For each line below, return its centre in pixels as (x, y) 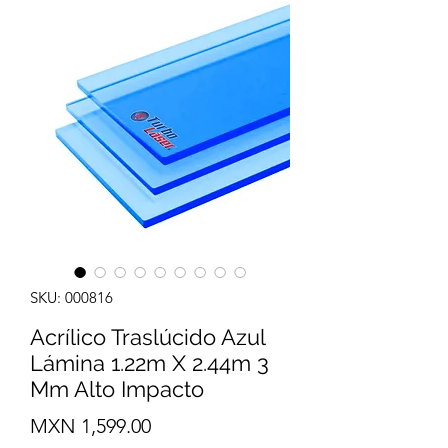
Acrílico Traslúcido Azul (147, 336)
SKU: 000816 (71, 297)
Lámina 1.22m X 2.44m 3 (149, 362)
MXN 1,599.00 (90, 425)
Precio (178, 424)
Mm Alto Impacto (117, 388)
